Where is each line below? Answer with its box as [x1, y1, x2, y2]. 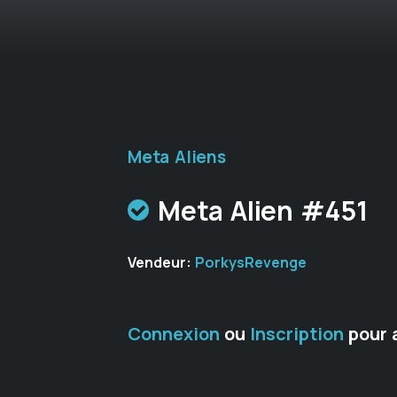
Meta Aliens [128, 145, 226, 168]
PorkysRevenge [195, 253, 307, 272]
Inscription [250, 322, 344, 346]
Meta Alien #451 [158, 191, 368, 229]
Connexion [128, 322, 220, 346]
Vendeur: [128, 253, 195, 272]
